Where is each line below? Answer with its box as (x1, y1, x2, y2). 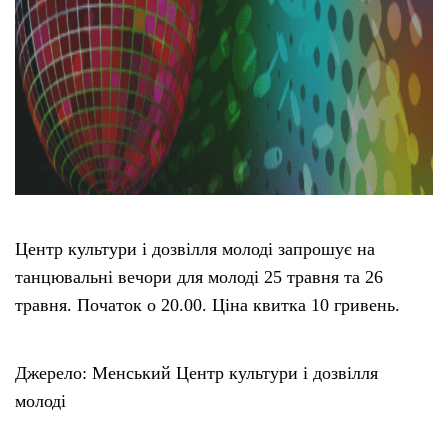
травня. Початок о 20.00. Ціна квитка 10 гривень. (15, 294, 400, 315)
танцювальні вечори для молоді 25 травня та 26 (15, 266, 383, 287)
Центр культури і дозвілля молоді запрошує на (15, 238, 375, 259)
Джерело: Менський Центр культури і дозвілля (15, 362, 378, 383)
